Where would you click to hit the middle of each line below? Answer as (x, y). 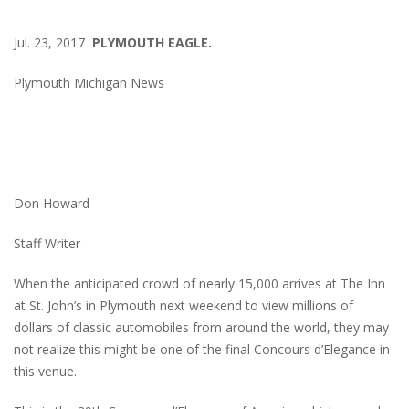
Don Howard (52, 203)
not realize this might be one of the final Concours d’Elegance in (202, 349)
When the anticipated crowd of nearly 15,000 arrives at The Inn (199, 283)
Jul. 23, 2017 (53, 42)
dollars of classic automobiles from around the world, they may (201, 327)
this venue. (45, 371)
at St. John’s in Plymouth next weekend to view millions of (184, 305)
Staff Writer (47, 243)
